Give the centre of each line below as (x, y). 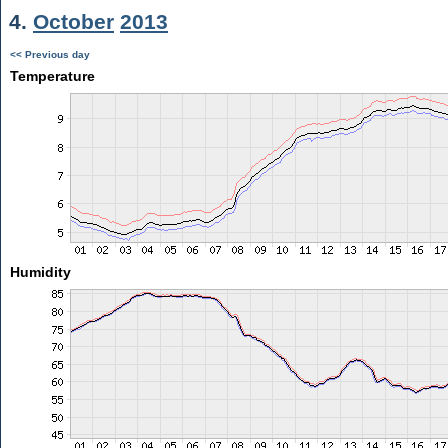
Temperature (52, 76)
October (73, 21)
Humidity (40, 272)
